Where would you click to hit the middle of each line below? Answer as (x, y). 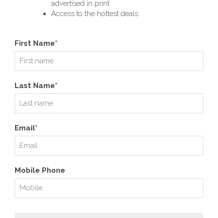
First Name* (36, 43)
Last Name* (36, 86)
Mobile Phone (40, 170)
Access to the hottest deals (95, 14)
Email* (26, 128)
